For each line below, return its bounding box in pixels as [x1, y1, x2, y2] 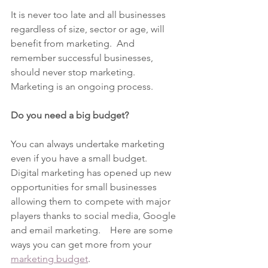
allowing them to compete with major [11, 196, 173, 207]
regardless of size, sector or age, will [11, 23, 167, 35]
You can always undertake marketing [11, 138, 167, 150]
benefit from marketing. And [11, 38, 137, 49]
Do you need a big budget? [11, 109, 129, 121]
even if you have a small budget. [11, 153, 152, 164]
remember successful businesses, [11, 52, 156, 63]
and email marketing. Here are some [11, 224, 175, 236]
